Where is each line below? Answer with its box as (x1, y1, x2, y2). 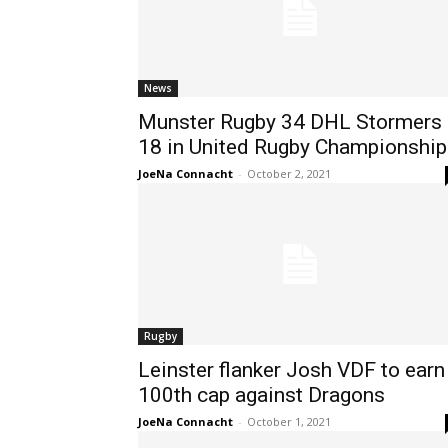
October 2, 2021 (247, 166, 331, 181)
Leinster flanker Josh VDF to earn (138, 358, 445, 382)
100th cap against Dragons (138, 383, 385, 407)
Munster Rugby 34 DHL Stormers (138, 110, 442, 134)
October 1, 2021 (247, 414, 331, 429)
